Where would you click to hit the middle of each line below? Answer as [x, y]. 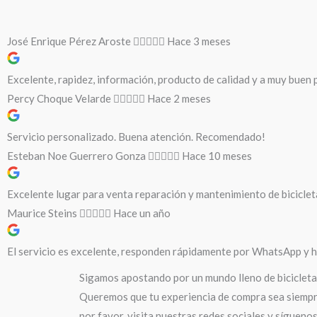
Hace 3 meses [199, 41]
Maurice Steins [42, 213]
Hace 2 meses [179, 99]
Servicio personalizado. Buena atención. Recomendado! [136, 137]
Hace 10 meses [217, 156]
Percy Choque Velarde [59, 99]
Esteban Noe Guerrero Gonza [76, 156]
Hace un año [142, 213]
